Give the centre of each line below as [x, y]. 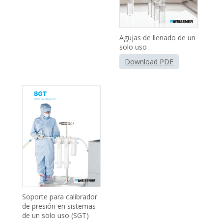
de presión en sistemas [59, 206]
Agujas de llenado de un [157, 37]
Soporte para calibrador [60, 196]
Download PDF [149, 61]
